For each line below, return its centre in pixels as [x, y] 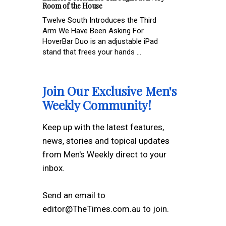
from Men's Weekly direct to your [104, 154]
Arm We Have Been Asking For [93, 31]
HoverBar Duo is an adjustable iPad [100, 41]
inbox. [53, 168]
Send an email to [74, 195]
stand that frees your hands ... [92, 52]
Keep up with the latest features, [103, 127]
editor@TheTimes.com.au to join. [106, 209]
